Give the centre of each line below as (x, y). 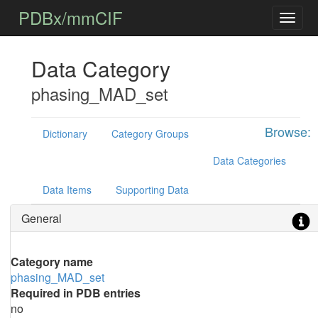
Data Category (100, 68)
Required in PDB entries (75, 293)
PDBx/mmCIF (71, 17)
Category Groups (150, 133)
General (41, 218)
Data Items (67, 190)
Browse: (287, 131)
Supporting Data (152, 190)
